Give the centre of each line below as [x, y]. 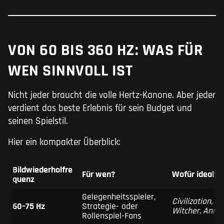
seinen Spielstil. [38, 121]
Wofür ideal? [195, 175]
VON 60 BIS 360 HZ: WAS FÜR [105, 50]
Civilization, [192, 202]
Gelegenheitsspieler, [119, 197]
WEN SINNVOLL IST [70, 71]
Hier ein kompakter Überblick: [64, 142]
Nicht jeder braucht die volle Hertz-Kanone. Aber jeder [112, 95]
